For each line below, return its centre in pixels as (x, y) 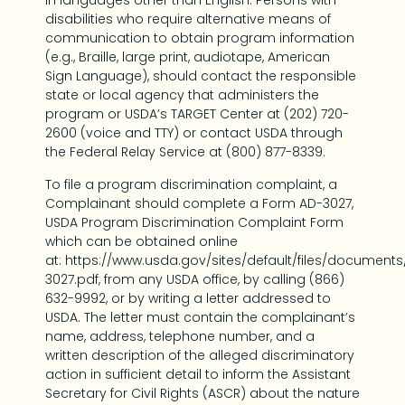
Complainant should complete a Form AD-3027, (199, 203)
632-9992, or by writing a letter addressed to (188, 298)
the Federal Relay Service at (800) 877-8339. (185, 152)
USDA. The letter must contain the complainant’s (200, 317)
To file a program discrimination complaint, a (191, 184)
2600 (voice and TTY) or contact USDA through (194, 133)
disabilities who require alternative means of (188, 19)
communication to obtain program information (200, 38)
